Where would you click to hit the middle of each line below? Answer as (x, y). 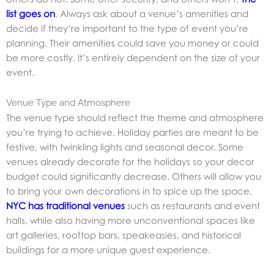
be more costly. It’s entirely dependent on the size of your (133, 57)
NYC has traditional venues (65, 206)
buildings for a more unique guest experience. (109, 250)
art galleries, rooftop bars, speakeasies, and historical (124, 235)
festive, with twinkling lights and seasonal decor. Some (125, 147)
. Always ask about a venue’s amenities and (152, 13)
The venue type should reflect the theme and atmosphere (135, 118)
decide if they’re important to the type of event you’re (127, 28)
